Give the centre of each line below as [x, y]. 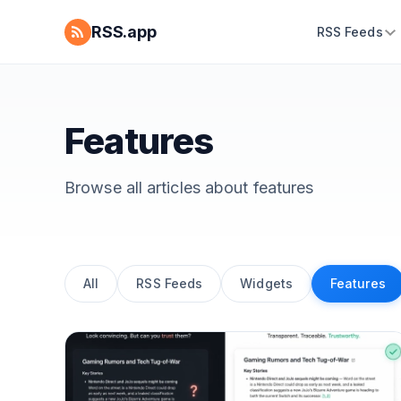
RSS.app [124, 32]
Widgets [266, 283]
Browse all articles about [159, 188]
